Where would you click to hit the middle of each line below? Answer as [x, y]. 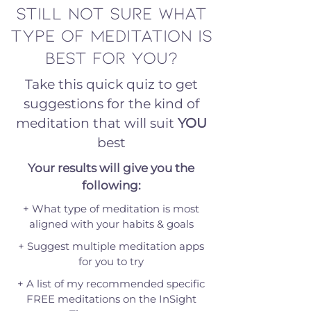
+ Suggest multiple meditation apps [111, 246]
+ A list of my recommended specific [111, 284]
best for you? [111, 57]
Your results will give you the [111, 168]
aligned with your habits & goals [111, 224]
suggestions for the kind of [111, 104]
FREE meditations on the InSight [111, 299]
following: [111, 185]
